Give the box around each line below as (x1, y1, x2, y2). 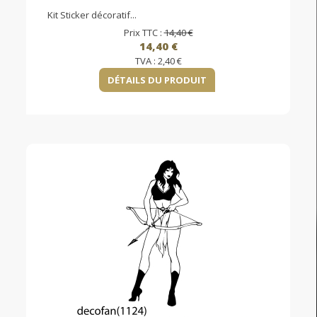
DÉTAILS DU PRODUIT (108, 74, 207, 87)
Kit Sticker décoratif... (47, 8, 137, 22)
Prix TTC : (123, 26, 164, 40)
